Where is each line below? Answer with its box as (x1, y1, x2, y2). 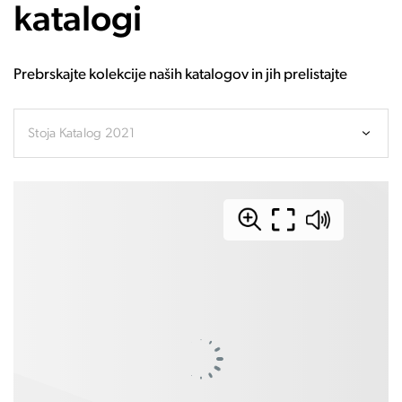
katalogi (13, 3, 142, 39)
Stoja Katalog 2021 (28, 127, 135, 141)
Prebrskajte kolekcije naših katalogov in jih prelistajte (13, 66, 347, 83)
